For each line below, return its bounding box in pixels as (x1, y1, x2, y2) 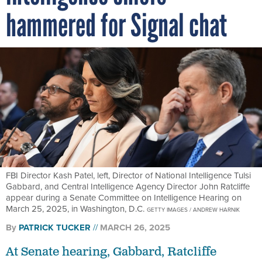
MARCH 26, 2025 (100, 220, 170, 234)
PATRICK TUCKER (19, 220, 91, 234)
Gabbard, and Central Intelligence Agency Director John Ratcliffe (6, 180, 250, 192)
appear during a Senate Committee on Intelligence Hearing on (6, 191, 242, 204)
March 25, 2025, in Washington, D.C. (6, 202, 147, 215)
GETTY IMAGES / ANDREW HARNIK (147, 205, 240, 213)
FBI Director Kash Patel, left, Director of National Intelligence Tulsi (6, 168, 251, 181)
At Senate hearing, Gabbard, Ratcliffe (6, 244, 216, 260)
